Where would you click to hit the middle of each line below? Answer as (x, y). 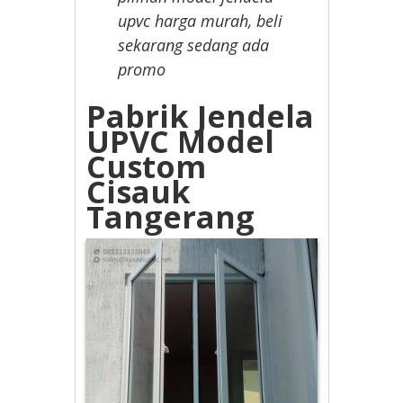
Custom (147, 167)
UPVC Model (181, 142)
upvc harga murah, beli (201, 21)
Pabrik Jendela (201, 116)
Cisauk (139, 192)
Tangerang (171, 217)
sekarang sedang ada (194, 45)
